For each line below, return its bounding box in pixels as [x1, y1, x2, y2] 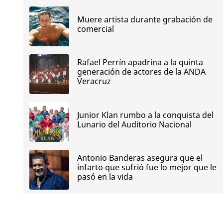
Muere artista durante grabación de [77, 13, 213, 25]
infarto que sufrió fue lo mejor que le [77, 162, 217, 173]
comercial [77, 23, 114, 34]
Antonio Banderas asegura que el [77, 152, 203, 164]
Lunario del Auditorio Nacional [77, 118, 194, 130]
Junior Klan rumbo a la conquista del [77, 109, 214, 120]
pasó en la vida [77, 171, 133, 183]
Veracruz [77, 76, 111, 87]
